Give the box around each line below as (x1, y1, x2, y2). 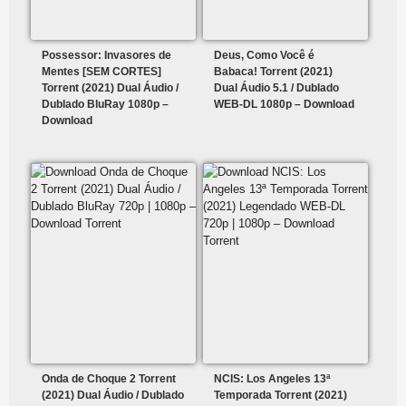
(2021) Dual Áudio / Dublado (42, 389, 184, 402)
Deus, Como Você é (214, 49, 315, 63)
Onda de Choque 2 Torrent (42, 372, 176, 386)
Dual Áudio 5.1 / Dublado (214, 82, 340, 95)
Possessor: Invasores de (42, 49, 171, 63)
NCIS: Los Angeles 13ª (214, 372, 331, 386)
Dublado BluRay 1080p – (42, 98, 169, 111)
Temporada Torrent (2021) (214, 389, 348, 402)
